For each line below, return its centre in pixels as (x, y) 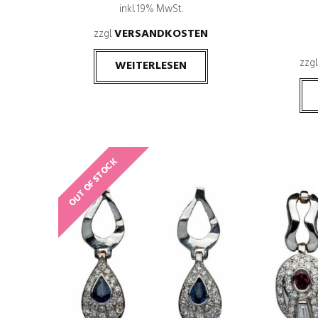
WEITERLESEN (150, 66)
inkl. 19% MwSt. (150, 10)
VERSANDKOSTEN (161, 34)
